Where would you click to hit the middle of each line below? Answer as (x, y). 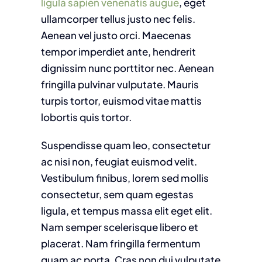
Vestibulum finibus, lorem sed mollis (125, 177)
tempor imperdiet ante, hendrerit (118, 51)
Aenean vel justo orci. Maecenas (116, 35)
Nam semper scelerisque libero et (119, 227)
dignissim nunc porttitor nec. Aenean (127, 68)
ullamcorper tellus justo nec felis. (118, 18)
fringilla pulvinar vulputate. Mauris (120, 84)
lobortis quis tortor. (86, 117)
